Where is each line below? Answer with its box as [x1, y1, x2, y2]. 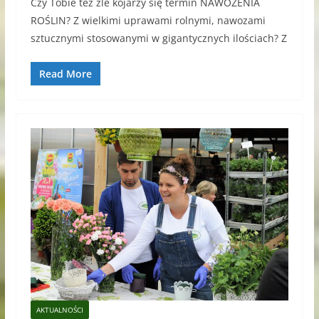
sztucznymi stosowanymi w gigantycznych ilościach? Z [30, 31, 287, 46]
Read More [38, 67, 92, 81]
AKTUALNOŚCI [36, 305, 83, 315]
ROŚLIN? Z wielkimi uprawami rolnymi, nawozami [30, 14, 266, 28]
